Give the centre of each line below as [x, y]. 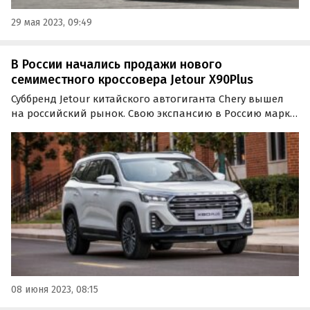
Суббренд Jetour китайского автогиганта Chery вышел [147, 99]
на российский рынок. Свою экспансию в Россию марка [154, 114]
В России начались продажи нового [117, 64]
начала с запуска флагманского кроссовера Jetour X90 [150, 128]
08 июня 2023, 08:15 [55, 290]
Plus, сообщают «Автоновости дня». [102, 143]
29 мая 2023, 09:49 [52, 22]
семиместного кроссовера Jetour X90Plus [132, 79]
